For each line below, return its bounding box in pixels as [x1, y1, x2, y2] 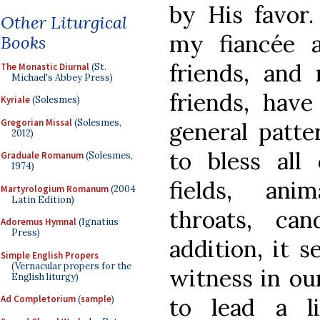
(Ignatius [76, 216, 119, 228]
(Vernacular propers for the [11, 259, 131, 272]
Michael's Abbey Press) [11, 71, 113, 84]
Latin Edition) [11, 193, 74, 206]
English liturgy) [11, 270, 79, 283]
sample [81, 293, 111, 305]
